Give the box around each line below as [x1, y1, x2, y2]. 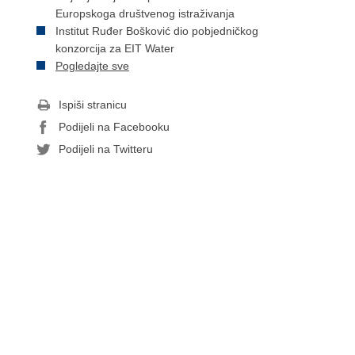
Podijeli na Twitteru [59, 143, 153, 155]
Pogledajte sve [55, 59, 129, 72]
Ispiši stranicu [59, 98, 127, 111]
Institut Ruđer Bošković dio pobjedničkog [55, 25, 258, 37]
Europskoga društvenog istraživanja [55, 7, 235, 20]
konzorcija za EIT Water [55, 42, 174, 55]
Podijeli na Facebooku [59, 120, 170, 133]
